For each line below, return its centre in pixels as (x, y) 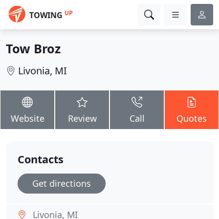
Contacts (41, 159)
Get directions (62, 183)
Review (82, 118)
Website (27, 118)
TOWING (46, 15)
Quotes (192, 118)
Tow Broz (33, 48)
